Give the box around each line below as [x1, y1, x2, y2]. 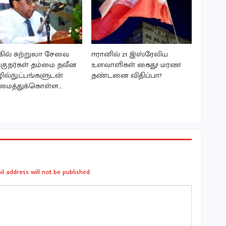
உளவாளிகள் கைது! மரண [91, 59, 181, 72]
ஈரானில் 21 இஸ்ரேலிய [91, 48, 168, 61]
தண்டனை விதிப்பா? [91, 69, 162, 82]
